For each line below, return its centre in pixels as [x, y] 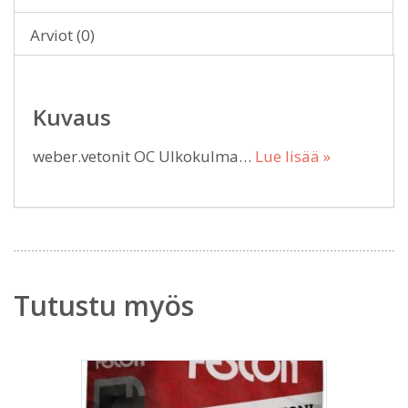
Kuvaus [72, 117]
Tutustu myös [104, 305]
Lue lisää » [293, 156]
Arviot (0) [62, 35]
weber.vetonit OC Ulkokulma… [144, 156]
